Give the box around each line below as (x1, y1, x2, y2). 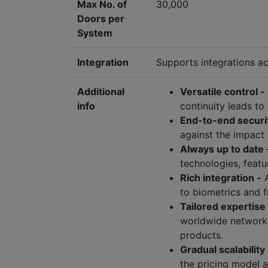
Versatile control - (180, 86, 265, 98)
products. (180, 229, 223, 242)
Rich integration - (180, 172, 261, 184)
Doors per (77, 13, 124, 25)
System (77, 27, 112, 39)
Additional (77, 86, 124, 98)
